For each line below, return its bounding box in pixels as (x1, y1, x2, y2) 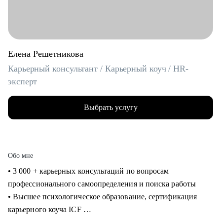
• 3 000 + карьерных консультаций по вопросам (8, 167, 169, 175)
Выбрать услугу (83, 103, 138, 111)
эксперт (8, 76, 37, 86)
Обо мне (8, 152, 34, 159)
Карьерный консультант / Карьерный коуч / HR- (8, 64, 189, 74)
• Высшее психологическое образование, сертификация (8, 192, 197, 201)
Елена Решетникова (8, 49, 83, 59)
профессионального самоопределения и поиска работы (8, 180, 198, 188)
